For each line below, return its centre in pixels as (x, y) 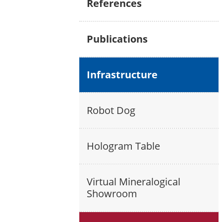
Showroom (112, 194)
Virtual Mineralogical (134, 182)
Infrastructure (122, 75)
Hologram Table (123, 146)
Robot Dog (111, 110)
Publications (117, 39)
